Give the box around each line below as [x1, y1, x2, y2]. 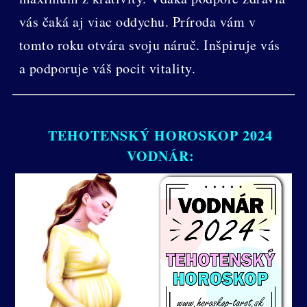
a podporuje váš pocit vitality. [19, 58, 196, 77]
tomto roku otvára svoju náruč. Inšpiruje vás [19, 35, 280, 54]
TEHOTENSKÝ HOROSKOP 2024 [48, 125, 273, 145]
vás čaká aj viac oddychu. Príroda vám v [19, 12, 256, 31]
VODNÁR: [126, 145, 195, 166]
